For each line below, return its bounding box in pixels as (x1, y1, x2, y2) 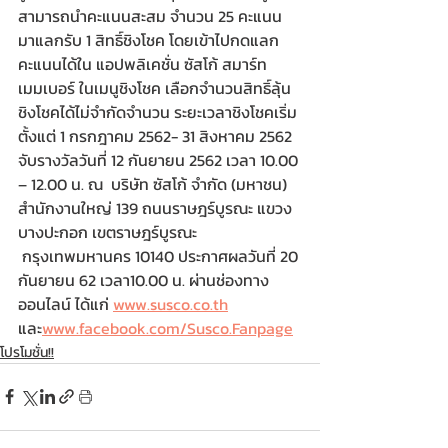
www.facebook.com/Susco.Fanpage (42, 315, 293, 340)
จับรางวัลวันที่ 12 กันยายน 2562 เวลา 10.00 (18, 147, 302, 172)
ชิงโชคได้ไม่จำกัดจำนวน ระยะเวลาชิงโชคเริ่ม (18, 99, 297, 124)
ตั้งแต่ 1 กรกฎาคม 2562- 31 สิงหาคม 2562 (18, 123, 296, 148)
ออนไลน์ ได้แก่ (18, 291, 113, 316)
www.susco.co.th (113, 291, 228, 316)
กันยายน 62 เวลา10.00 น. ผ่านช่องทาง (18, 267, 269, 292)
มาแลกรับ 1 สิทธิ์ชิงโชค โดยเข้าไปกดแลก (18, 27, 279, 52)
